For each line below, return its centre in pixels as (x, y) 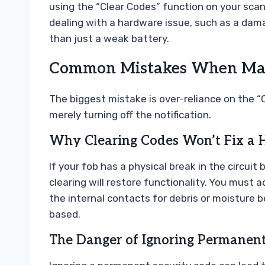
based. (65, 214)
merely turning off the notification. (130, 115)
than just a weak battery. (109, 39)
